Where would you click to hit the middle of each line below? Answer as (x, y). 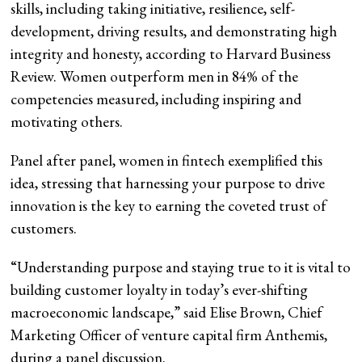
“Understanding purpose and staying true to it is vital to (181, 267)
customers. (44, 229)
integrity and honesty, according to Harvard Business (171, 54)
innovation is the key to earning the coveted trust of (169, 206)
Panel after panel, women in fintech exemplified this (167, 161)
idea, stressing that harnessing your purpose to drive (168, 183)
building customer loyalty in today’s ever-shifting (160, 290)
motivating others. (67, 122)
